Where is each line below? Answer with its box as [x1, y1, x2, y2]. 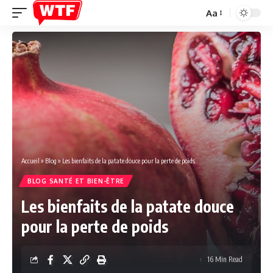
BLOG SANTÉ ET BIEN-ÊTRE [27, 177, 125, 185]
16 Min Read [207, 255, 243, 264]
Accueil [21, 157, 40, 165]
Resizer [205, 29, 236, 41]
